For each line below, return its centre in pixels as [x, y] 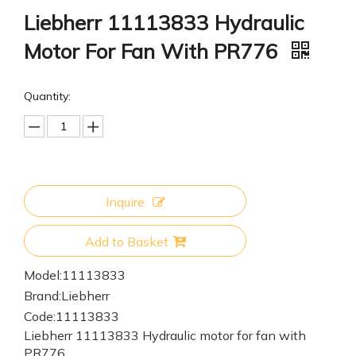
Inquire [125, 202]
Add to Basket [126, 242]
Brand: [43, 296]
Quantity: [47, 97]
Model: [43, 275]
